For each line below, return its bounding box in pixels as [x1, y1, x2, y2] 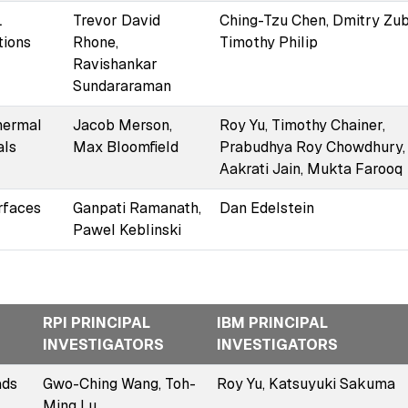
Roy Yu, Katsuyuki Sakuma [216, 373, 395, 393]
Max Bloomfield [72, 137, 178, 157]
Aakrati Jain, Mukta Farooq [219, 158, 403, 178]
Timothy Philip [219, 32, 318, 52]
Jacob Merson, [72, 115, 172, 135]
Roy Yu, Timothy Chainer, [219, 115, 385, 135]
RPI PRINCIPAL [42, 312, 150, 332]
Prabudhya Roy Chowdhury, [219, 137, 405, 157]
